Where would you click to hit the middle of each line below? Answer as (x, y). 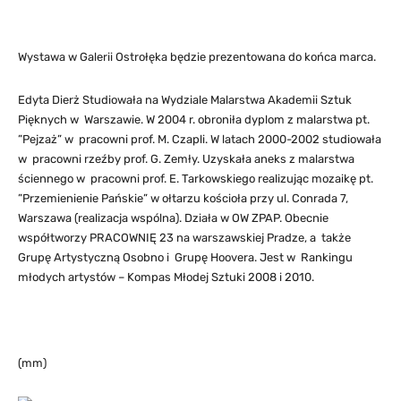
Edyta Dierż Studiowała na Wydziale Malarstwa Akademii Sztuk (185, 100)
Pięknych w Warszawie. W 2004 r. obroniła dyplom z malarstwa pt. (194, 120)
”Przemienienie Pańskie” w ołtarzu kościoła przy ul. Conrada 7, (183, 199)
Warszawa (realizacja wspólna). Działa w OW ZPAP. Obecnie (173, 218)
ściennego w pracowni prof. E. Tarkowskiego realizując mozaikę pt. (196, 179)
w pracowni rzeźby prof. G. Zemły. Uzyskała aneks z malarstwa (186, 159)
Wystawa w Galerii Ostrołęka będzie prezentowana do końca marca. (197, 57)
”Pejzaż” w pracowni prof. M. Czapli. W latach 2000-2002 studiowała (200, 140)
